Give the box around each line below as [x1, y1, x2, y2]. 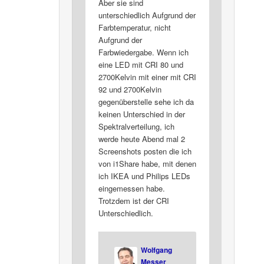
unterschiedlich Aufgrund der [98, 9, 196, 21]
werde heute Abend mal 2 [98, 133, 185, 144]
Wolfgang [140, 245, 172, 256]
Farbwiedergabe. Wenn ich [98, 46, 189, 58]
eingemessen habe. [98, 182, 165, 194]
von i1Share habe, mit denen [98, 157, 196, 169]
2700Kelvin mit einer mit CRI [98, 71, 196, 82]
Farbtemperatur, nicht [98, 21, 171, 33]
